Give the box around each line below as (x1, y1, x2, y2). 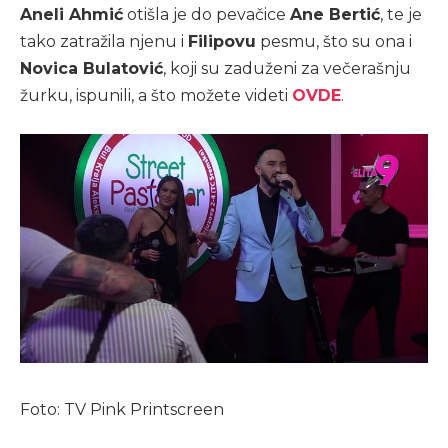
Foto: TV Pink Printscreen (20, 399, 224, 419)
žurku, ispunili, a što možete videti (20, 86, 292, 106)
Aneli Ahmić (20, 5, 123, 25)
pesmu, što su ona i (256, 32, 412, 52)
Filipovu (188, 32, 256, 52)
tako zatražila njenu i (20, 32, 188, 52)
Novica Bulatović (20, 59, 163, 79)
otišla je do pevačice (123, 5, 290, 25)
